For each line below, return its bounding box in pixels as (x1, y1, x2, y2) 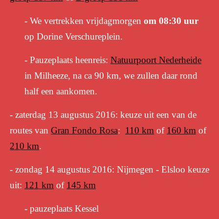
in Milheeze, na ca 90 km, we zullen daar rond (24, 70, 197, 81)
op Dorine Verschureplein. (24, 31, 123, 42)
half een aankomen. (24, 86, 97, 96)
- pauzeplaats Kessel (24, 203, 99, 214)
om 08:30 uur (144, 16, 198, 26)
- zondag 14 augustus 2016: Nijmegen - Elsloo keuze (10, 164, 209, 175)
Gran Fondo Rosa (51, 125, 118, 135)
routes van (10, 125, 51, 135)
